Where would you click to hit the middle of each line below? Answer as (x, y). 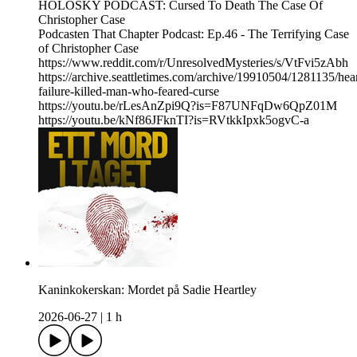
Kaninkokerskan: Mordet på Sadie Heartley (147, 290)
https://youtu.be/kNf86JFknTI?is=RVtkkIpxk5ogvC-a (174, 120)
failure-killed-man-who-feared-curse (129, 92)
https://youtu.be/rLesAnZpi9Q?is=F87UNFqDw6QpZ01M (188, 106)
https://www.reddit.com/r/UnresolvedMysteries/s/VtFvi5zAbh (193, 63)
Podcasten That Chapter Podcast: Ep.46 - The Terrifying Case (194, 34)
